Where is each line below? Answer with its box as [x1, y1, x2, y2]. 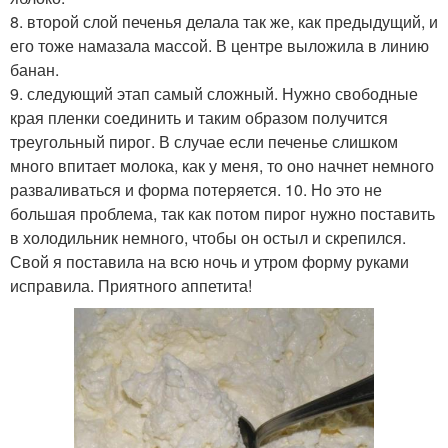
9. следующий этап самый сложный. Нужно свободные [10, 82, 418, 106]
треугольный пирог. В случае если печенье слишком [10, 130, 398, 154]
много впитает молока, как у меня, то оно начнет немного [10, 154, 434, 178]
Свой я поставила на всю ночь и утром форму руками [10, 250, 409, 274]
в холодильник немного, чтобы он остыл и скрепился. [10, 226, 406, 250]
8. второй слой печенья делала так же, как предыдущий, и [10, 10, 438, 34]
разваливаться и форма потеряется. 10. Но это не [10, 178, 382, 202]
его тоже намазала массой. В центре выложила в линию [10, 34, 429, 58]
